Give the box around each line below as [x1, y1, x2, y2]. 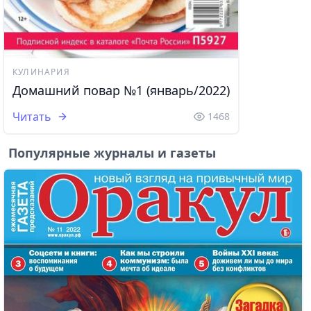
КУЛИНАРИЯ [12, 65, 70, 78]
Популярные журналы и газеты [8, 144, 216, 161]
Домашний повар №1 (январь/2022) [12, 81, 230, 99]
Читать [12, 108, 51, 124]
